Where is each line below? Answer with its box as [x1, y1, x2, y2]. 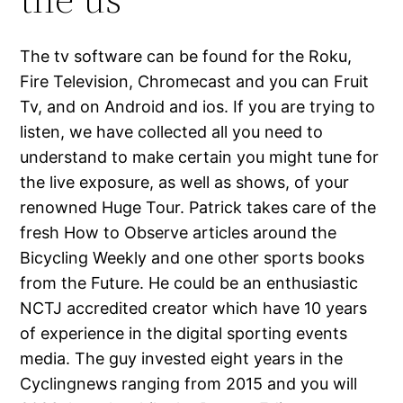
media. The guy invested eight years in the [20, 349, 344, 369]
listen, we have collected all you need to [20, 122, 324, 142]
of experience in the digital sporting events [20, 324, 348, 344]
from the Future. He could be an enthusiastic [20, 273, 359, 293]
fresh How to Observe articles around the [20, 223, 337, 243]
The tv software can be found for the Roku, [20, 47, 353, 67]
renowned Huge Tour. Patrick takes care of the [20, 198, 377, 218]
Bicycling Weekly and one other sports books [20, 248, 365, 268]
